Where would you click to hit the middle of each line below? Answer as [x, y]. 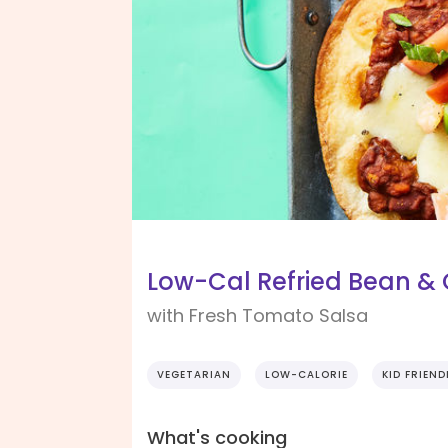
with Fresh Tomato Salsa [257, 316]
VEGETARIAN [194, 375]
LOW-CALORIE [306, 375]
